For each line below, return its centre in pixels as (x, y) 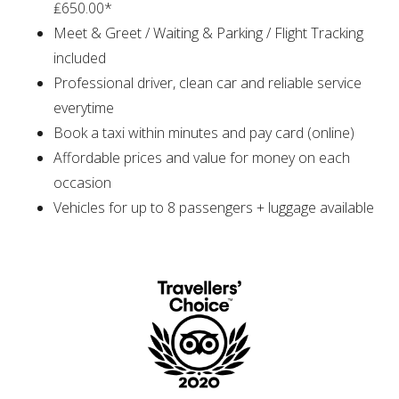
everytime (84, 108)
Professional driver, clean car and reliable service (208, 83)
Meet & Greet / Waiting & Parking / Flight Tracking (208, 33)
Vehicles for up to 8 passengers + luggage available (214, 208)
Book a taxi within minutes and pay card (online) (204, 133)
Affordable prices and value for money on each (202, 158)
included (80, 58)
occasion (82, 183)
